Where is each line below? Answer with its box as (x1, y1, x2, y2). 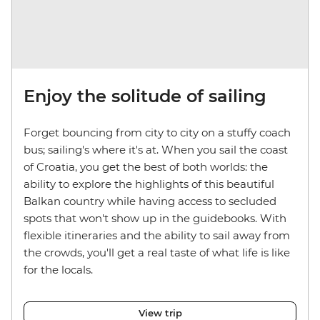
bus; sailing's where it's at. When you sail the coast (24, 142, 288, 156)
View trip (138, 306, 182, 319)
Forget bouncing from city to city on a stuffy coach (24, 125, 291, 139)
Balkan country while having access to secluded (24, 194, 276, 208)
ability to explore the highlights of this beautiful (24, 176, 274, 191)
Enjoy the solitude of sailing (24, 85, 266, 106)
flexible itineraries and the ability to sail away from (24, 228, 290, 242)
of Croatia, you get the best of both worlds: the (24, 159, 268, 174)
